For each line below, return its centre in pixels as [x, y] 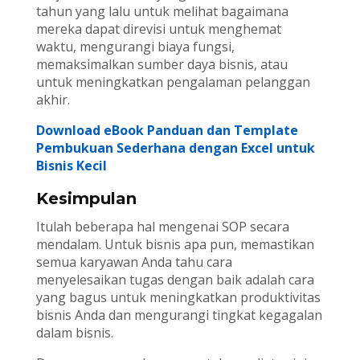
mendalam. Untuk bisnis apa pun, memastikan [175, 244]
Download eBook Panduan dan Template [167, 130]
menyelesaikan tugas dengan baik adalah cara [175, 279]
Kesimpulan [86, 198]
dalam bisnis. [74, 332]
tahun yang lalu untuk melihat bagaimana [162, 11]
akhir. [53, 99]
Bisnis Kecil [71, 165]
